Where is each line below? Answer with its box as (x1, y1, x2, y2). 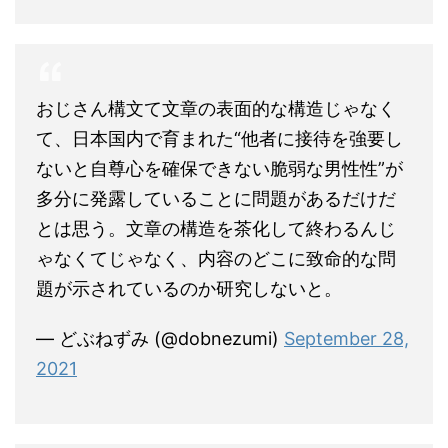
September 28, (284, 328, 409, 350)
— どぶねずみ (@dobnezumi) (36, 328, 284, 350)
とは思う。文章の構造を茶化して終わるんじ (36, 218, 396, 240)
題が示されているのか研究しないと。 (36, 278, 342, 300)
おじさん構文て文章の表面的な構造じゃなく (36, 98, 396, 120)
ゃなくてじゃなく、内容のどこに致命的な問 (36, 248, 396, 270)
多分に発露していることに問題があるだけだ (36, 188, 396, 210)
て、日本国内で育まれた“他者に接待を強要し (36, 128, 403, 150)
